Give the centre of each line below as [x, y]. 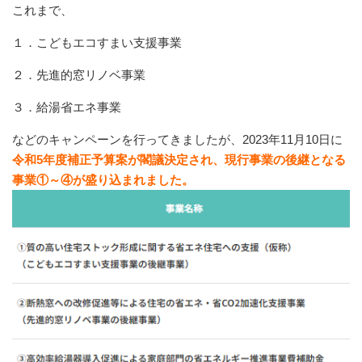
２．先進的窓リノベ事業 [79, 75]
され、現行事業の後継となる [267, 160]
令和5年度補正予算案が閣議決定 [100, 160]
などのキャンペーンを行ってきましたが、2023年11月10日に [177, 140]
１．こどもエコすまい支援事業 [97, 43]
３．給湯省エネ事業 [67, 107]
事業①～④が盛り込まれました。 [103, 180]
